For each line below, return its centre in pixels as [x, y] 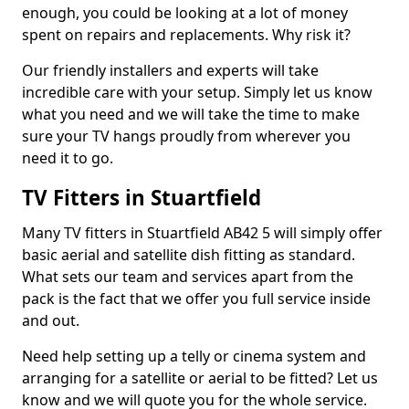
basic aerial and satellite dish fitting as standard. [189, 255]
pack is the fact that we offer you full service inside [196, 299]
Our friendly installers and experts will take [170, 70]
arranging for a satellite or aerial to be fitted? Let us [200, 378]
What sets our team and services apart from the [188, 277]
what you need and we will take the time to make [191, 114]
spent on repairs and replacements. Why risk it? [186, 35]
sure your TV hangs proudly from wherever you [186, 136]
